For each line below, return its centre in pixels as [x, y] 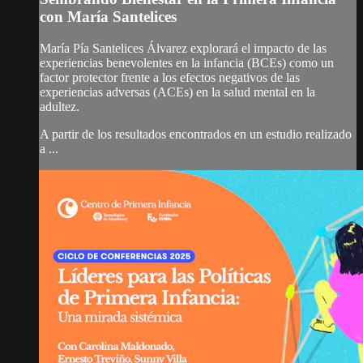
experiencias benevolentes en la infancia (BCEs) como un [187, 62]
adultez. [60, 106]
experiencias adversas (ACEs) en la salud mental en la [177, 92]
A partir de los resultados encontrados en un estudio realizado [196, 134]
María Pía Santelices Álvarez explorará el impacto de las [183, 48]
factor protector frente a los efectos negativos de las [170, 77]
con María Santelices [108, 17]
